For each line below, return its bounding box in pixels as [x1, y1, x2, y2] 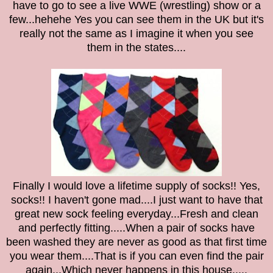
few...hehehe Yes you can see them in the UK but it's [9, 13, 264, 26]
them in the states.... [87, 41, 186, 54]
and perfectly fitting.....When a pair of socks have [18, 222, 255, 235]
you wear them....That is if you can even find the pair [9, 250, 264, 263]
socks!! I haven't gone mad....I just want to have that [10, 194, 263, 207]
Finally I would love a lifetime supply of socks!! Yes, [13, 180, 260, 193]
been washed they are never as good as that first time [6, 236, 267, 249]
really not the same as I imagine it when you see [19, 27, 253, 40]
